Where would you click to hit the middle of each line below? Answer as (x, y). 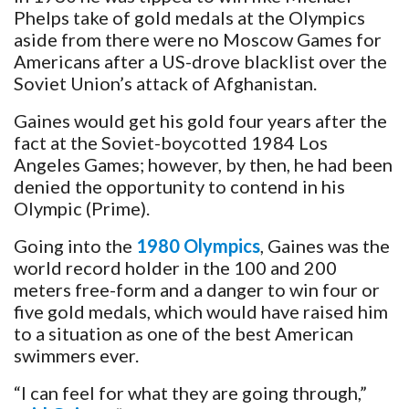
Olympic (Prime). (82, 208)
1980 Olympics (198, 245)
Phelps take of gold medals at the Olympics (189, 17)
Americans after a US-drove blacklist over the (200, 61)
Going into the (75, 245)
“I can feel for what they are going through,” (190, 392)
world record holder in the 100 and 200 (175, 267)
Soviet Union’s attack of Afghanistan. (165, 83)
